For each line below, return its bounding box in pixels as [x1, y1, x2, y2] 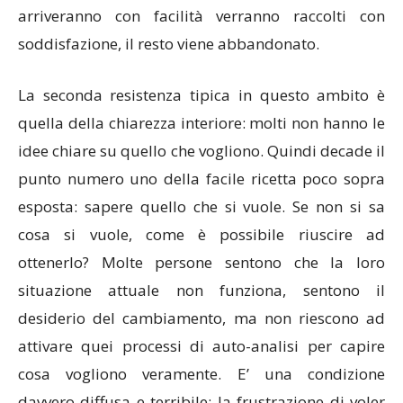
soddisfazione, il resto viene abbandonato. [18, 33, 319, 55]
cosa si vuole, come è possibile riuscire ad [18, 224, 385, 246]
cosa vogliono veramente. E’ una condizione [18, 363, 385, 385]
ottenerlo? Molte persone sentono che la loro [18, 252, 385, 273]
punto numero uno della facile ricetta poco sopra [18, 168, 385, 190]
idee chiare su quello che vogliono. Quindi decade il [18, 140, 385, 162]
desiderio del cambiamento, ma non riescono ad [18, 308, 385, 329]
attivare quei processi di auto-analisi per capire [18, 336, 385, 357]
